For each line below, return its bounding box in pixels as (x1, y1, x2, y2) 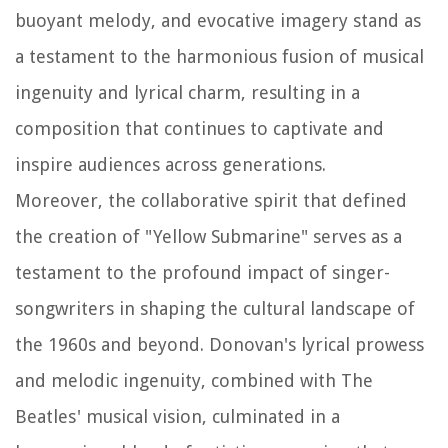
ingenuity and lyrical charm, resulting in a (15, 82, 360, 104)
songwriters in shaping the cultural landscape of (15, 298, 415, 320)
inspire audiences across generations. (15, 154, 326, 176)
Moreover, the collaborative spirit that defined (15, 190, 407, 212)
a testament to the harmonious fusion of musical (15, 46, 424, 68)
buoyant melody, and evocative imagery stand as (15, 10, 421, 32)
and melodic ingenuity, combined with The (15, 370, 373, 392)
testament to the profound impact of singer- (15, 262, 390, 284)
